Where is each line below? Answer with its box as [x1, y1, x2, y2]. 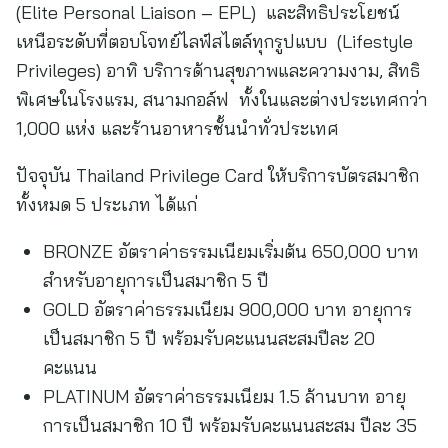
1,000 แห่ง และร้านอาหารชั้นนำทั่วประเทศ [16, 117, 339, 140]
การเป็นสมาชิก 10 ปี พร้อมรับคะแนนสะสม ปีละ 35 [43, 414, 417, 437]
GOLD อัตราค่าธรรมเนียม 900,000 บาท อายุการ [43, 298, 412, 321]
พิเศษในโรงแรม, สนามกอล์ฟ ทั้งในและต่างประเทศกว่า [16, 88, 428, 111]
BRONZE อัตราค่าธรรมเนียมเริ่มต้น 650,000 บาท [43, 240, 419, 263]
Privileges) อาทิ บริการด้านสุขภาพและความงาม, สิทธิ [16, 59, 420, 82]
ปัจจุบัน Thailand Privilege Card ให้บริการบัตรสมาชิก [16, 164, 419, 187]
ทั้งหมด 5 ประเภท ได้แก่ [16, 193, 197, 216]
